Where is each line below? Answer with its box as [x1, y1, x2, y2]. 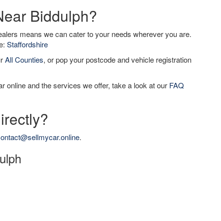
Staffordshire [7, 39, 48, 49]
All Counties [5, 54, 43, 65]
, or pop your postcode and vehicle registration [43, 54, 191, 65]
